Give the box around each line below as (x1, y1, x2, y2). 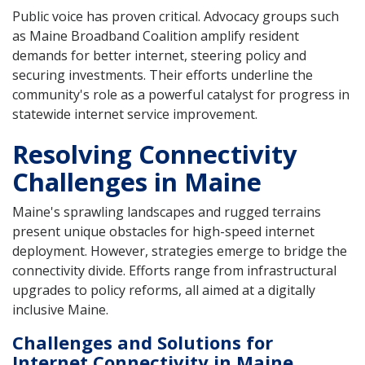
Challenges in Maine (12, 165, 262, 200)
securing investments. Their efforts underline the (12, 66, 313, 85)
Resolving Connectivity (12, 137, 297, 172)
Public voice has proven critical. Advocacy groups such (12, 7, 339, 26)
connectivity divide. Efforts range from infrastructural (12, 262, 336, 280)
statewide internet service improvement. (12, 105, 257, 124)
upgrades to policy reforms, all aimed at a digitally (12, 281, 315, 300)
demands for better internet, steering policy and (12, 46, 306, 65)
